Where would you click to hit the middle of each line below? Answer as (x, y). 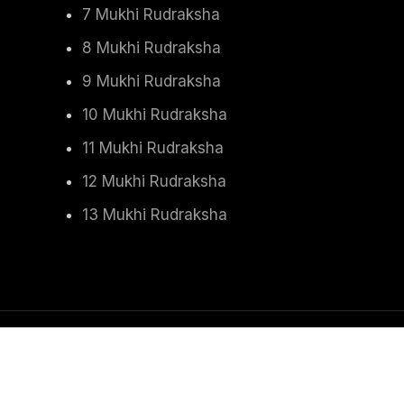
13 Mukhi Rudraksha (155, 214)
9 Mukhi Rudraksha (151, 81)
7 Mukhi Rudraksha (151, 14)
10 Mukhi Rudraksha (155, 114)
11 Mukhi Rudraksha (153, 147)
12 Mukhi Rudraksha (154, 181)
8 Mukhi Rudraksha (151, 47)
